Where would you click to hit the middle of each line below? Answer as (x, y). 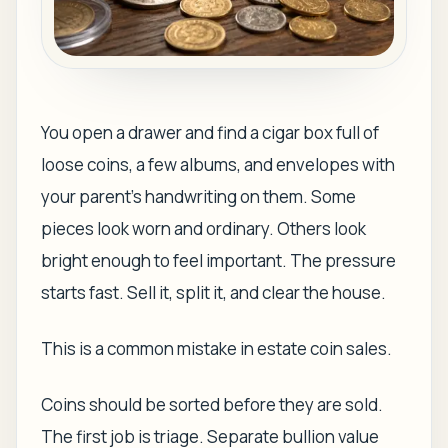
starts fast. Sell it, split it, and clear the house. (213, 292)
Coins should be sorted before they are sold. (212, 404)
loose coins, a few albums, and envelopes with (218, 164)
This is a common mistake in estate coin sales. (216, 348)
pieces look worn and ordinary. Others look (203, 228)
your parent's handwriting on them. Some (198, 196)
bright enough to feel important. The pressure (218, 260)
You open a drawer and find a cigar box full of (210, 132)
